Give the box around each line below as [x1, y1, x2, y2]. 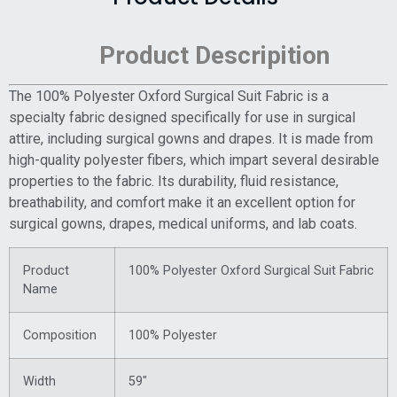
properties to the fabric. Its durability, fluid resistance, [9, 173, 339, 191]
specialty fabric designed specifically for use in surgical [9, 109, 355, 127]
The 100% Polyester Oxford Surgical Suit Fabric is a [9, 88, 329, 105]
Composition [23, 328, 97, 344]
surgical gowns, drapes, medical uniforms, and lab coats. [9, 215, 357, 233]
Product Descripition [67, 41, 330, 71]
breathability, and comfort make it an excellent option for [9, 194, 355, 212]
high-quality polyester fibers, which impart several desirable [9, 152, 379, 169]
